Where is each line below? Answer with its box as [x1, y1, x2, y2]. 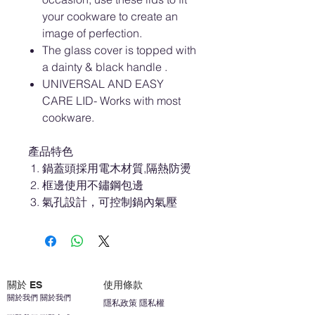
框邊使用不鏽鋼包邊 [42, 178, 143, 192]
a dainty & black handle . [42, 60, 167, 74]
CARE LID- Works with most [42, 94, 181, 108]
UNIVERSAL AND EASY [42, 77, 164, 91]
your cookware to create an [42, 9, 178, 23]
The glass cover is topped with [42, 43, 196, 57]
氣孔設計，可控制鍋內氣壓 [42, 195, 177, 209]
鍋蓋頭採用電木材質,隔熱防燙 [42, 161, 191, 175]
